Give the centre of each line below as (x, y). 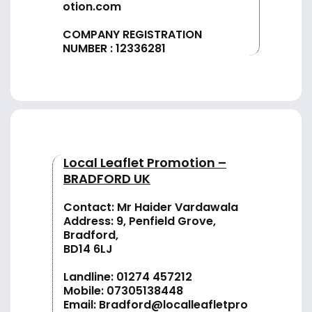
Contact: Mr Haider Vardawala (151, 208)
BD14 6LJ (88, 249)
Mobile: (85, 291)
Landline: (90, 277)
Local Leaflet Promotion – (145, 163)
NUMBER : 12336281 (114, 49)
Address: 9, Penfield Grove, (140, 221)
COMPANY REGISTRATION (132, 35)
